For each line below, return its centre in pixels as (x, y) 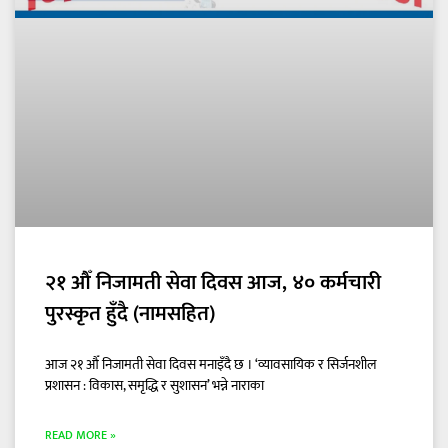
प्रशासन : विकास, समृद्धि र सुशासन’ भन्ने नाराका (154, 385)
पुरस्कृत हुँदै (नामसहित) (130, 313)
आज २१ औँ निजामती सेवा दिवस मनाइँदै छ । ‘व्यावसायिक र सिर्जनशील (211, 364)
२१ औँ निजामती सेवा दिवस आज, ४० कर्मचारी (213, 282)
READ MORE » (80, 434)
